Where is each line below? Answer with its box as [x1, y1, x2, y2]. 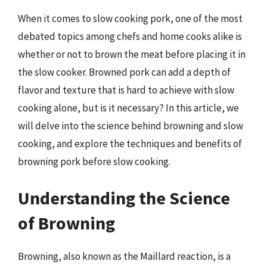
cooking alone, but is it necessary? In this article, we [18, 101, 239, 114]
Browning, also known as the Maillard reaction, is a [18, 250, 231, 263]
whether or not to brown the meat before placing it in [18, 47, 246, 61]
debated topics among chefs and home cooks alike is [18, 29, 242, 43]
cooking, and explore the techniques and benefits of [18, 136, 242, 150]
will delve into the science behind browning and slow [18, 119, 243, 132]
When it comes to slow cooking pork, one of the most [18, 11, 243, 25]
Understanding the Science [18, 187, 230, 209]
